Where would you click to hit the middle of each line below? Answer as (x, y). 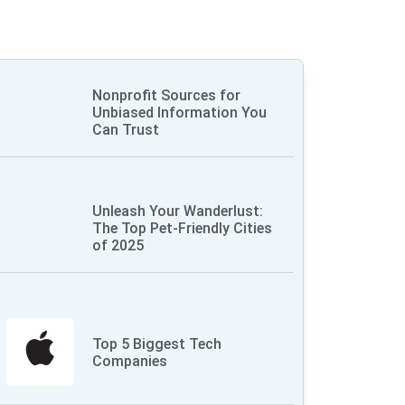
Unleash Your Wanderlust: (178, 211)
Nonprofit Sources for (167, 95)
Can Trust (126, 130)
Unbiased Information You (180, 113)
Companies (130, 361)
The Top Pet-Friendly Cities (183, 228)
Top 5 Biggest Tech (157, 344)
